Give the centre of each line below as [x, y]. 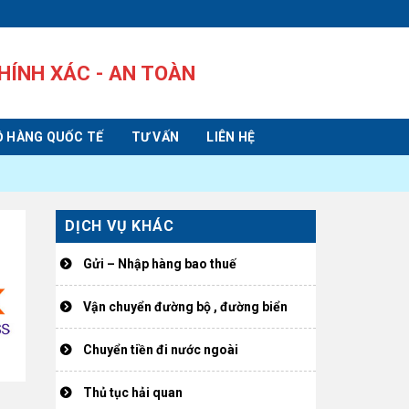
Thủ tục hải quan [133, 393]
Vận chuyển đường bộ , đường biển [185, 307]
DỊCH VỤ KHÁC [120, 226]
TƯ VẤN [155, 137]
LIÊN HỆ [231, 137]
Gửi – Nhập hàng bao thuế [160, 264]
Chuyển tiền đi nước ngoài [161, 350]
